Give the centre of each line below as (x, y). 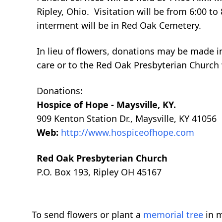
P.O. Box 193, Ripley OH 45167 (99, 172)
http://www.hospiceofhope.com (128, 132)
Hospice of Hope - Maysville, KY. (106, 104)
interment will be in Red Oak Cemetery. (119, 25)
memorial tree (173, 214)
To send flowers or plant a (87, 214)
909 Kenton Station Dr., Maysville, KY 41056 (127, 118)
